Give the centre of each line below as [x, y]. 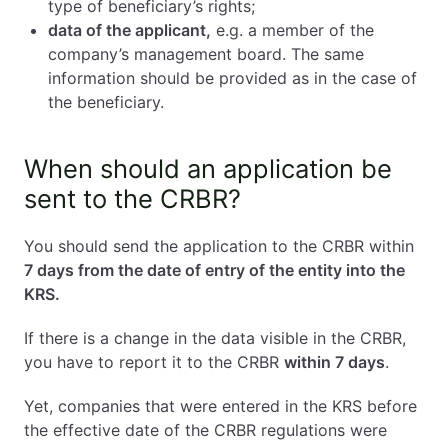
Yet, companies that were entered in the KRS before [220, 406]
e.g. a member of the [292, 30]
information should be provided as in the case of [232, 78]
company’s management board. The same [206, 54]
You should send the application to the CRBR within [219, 246]
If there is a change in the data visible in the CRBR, [215, 338]
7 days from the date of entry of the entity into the [214, 270]
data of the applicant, [129, 30]
